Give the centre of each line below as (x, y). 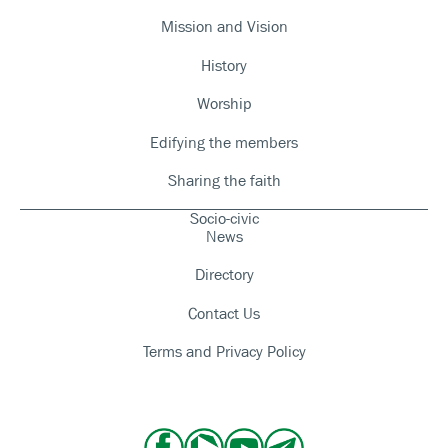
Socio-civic (224, 219)
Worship (224, 104)
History (224, 65)
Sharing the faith (224, 181)
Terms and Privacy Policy (224, 351)
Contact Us (224, 313)
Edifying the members (224, 142)
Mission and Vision (224, 27)
